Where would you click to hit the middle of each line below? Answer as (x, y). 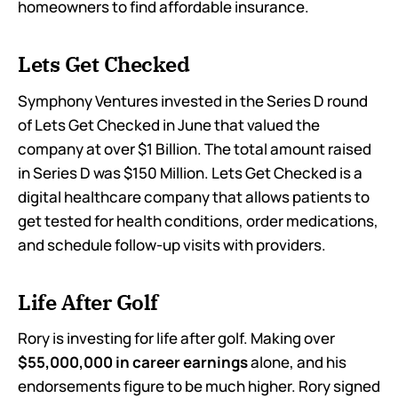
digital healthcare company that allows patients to (194, 196)
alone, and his (297, 362)
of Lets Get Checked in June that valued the (169, 124)
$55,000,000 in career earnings (133, 362)
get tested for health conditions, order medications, (198, 220)
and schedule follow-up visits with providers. (172, 244)
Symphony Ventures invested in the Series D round (193, 100)
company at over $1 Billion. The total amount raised (195, 148)
